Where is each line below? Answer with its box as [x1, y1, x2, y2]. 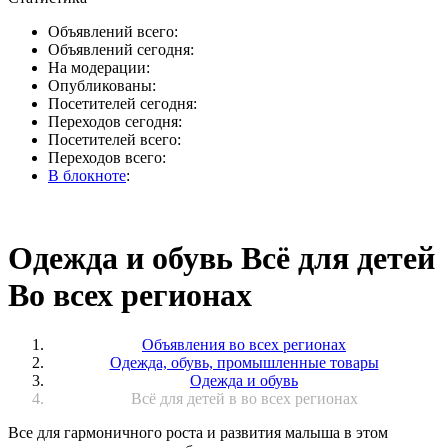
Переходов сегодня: [48, 113, 182, 130]
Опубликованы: [48, 77, 156, 94]
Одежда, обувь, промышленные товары [109, 353, 379, 371]
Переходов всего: [48, 149, 166, 166]
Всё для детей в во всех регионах [130, 389, 358, 407]
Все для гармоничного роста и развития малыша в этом [8, 423, 388, 441]
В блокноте [48, 167, 126, 184]
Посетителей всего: [48, 131, 181, 148]
